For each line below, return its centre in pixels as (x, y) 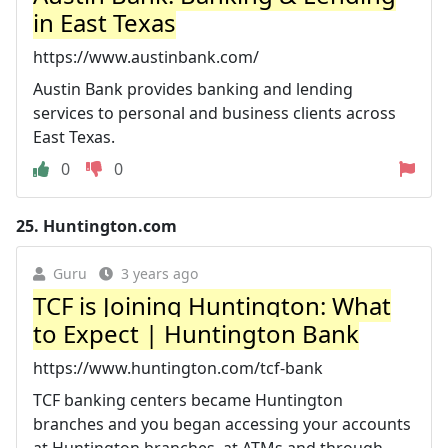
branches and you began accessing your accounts (222, 423)
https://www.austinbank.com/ (146, 56)
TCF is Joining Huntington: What (212, 305)
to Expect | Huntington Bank (196, 333)
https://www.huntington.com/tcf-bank (178, 367)
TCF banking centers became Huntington (188, 399)
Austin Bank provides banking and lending (193, 88)
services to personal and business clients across (214, 112)
